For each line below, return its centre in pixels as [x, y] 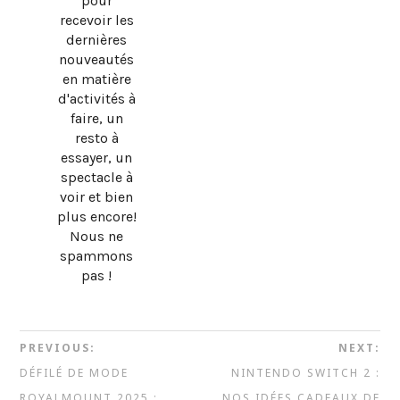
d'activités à [96, 99]
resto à [96, 138]
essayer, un [97, 158]
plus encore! [96, 217]
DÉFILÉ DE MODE [75, 373]
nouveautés [97, 60]
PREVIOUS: [58, 348]
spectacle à [96, 178]
